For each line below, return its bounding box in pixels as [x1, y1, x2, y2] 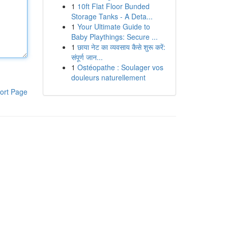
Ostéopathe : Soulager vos [77, 62, 163, 72]
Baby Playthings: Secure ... [71, 32, 158, 42]
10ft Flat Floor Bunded [77, 1, 150, 11]
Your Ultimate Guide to [77, 21, 150, 32]
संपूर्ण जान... [71, 52, 103, 62]
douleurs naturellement [71, 72, 146, 82]
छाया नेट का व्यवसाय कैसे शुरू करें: [77, 42, 165, 52]
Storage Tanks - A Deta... [71, 11, 153, 21]
